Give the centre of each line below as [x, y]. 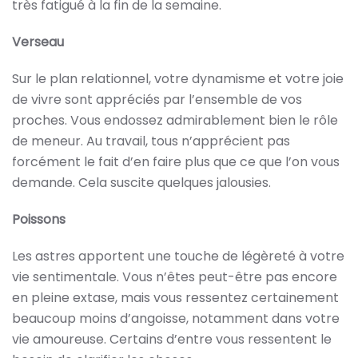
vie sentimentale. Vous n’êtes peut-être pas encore [175, 277]
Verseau [38, 42]
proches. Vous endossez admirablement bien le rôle [175, 120]
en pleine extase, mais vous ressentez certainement [175, 298]
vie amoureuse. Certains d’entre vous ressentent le [172, 339]
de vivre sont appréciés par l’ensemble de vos [157, 99]
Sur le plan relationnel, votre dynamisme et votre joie [178, 79]
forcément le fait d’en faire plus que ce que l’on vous [176, 162]
